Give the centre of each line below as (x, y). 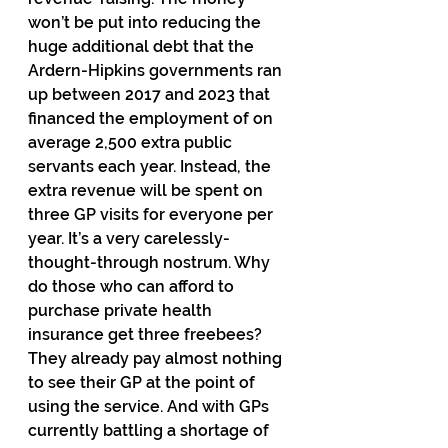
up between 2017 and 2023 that (151, 94)
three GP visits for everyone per (152, 214)
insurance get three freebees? (147, 334)
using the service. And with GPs (150, 406)
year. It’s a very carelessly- (129, 238)
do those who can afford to (133, 286)
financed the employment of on (152, 118)
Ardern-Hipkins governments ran (157, 70)
